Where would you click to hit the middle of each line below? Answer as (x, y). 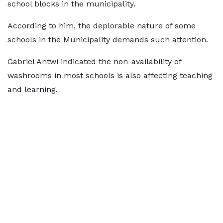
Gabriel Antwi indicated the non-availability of (94, 62)
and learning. (33, 90)
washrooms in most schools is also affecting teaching (110, 76)
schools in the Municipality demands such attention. (108, 40)
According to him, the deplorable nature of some (102, 26)
